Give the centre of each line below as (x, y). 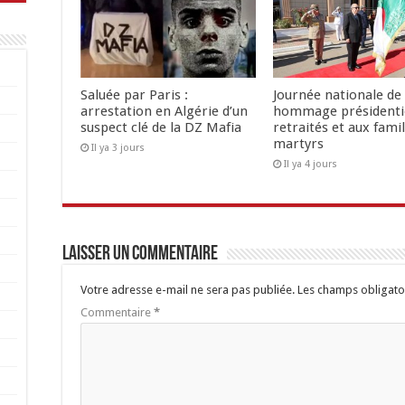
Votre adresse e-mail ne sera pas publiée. (188, 290)
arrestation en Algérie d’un (164, 112)
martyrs (298, 144)
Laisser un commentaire (140, 255)
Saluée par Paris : (134, 95)
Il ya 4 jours (310, 165)
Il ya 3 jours (118, 148)
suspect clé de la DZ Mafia (161, 128)
